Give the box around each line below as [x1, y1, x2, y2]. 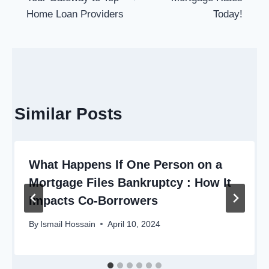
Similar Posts [14, 104, 122, 124]
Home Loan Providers [26, 8, 124, 20]
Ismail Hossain [40, 219, 96, 229]
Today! [213, 8, 243, 20]
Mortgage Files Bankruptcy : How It [29, 176, 231, 190]
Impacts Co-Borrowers [29, 194, 158, 208]
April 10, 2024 [107, 219, 161, 229]
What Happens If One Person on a [29, 158, 222, 172]
